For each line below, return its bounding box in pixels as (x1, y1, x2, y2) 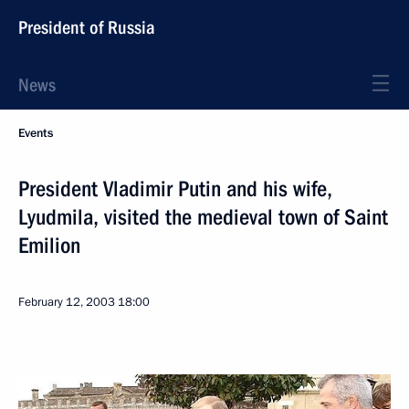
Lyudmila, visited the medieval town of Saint (18, 204, 388, 230)
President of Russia (18, 16, 155, 38)
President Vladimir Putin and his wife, (18, 176, 332, 202)
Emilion (18, 233, 80, 258)
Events (18, 125, 53, 142)
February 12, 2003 (18, 294, 115, 310)
